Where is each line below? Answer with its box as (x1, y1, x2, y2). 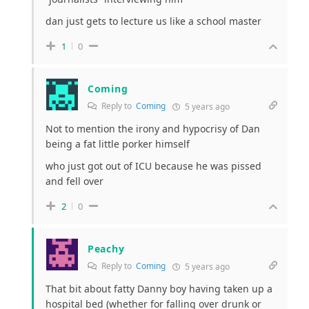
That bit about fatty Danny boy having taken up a (46, 282, 272, 296)
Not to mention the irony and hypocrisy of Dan (46, 122, 260, 136)
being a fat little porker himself (46, 137, 190, 151)
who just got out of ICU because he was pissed (46, 159, 261, 173)
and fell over (46, 175, 103, 188)
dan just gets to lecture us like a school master (46, 14, 261, 28)
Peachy (88, 242, 125, 256)
